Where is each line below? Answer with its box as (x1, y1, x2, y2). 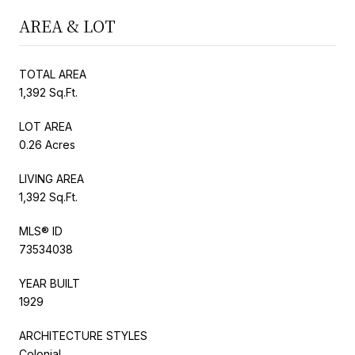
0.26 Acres (19, 137, 75, 151)
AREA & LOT (19, 13, 116, 37)
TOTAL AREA (19, 67, 86, 81)
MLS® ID (19, 223, 63, 238)
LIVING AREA (19, 171, 84, 185)
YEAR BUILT (19, 276, 80, 290)
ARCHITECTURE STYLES (19, 328, 147, 342)
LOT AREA (19, 119, 72, 133)
